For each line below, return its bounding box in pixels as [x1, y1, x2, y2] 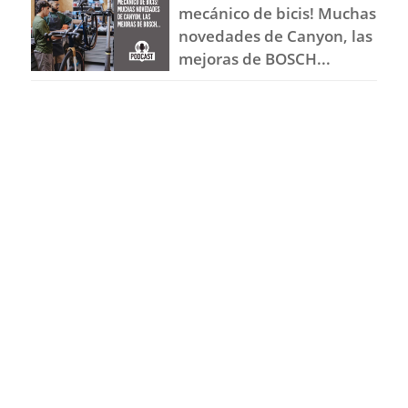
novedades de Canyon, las [178, 25, 373, 46]
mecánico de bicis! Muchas [178, 2, 377, 24]
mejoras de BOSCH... [178, 47, 331, 69]
